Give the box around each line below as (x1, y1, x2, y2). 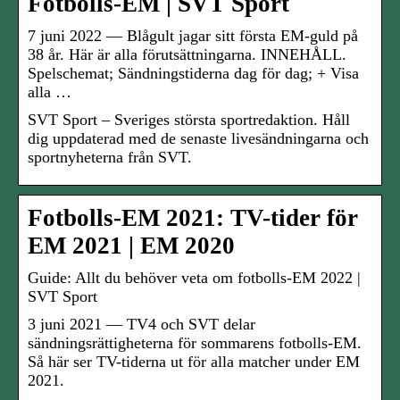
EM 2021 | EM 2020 (28, 232, 235, 260)
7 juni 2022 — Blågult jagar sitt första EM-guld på (28, 27, 358, 46)
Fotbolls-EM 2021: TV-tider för (28, 204, 358, 232)
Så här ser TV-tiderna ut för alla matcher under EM (28, 353, 360, 371)
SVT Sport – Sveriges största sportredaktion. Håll (28, 111, 350, 129)
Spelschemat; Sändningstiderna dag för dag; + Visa (28, 64, 359, 83)
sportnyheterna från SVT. (28, 148, 192, 167)
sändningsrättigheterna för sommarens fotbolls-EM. (28, 334, 362, 353)
